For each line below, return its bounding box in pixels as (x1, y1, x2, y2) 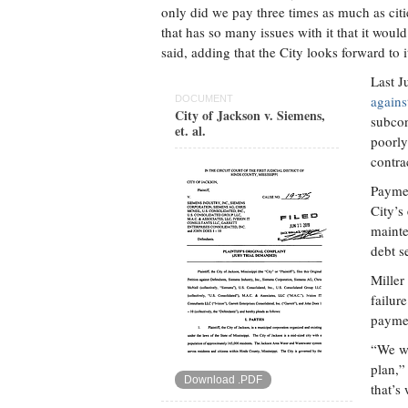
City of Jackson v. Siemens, (175, 106, 325, 125)
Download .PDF (184, 373, 262, 386)
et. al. (175, 121, 206, 140)
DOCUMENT (175, 93, 233, 104)
